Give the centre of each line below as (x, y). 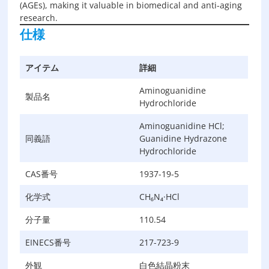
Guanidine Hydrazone (183, 138)
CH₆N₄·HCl (160, 197)
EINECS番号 (48, 242)
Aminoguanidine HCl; (182, 126)
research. (39, 18)
